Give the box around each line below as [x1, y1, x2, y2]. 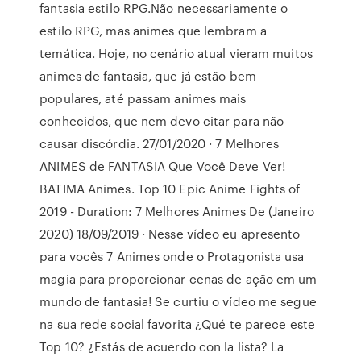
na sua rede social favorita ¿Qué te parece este [39, 315, 315, 333]
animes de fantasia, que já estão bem [39, 67, 256, 85]
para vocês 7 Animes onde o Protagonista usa [39, 247, 305, 265]
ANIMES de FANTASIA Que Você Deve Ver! [39, 157, 285, 175]
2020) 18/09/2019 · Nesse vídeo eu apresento [39, 225, 301, 243]
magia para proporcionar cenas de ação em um [39, 270, 317, 288]
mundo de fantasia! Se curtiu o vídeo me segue [39, 293, 317, 310]
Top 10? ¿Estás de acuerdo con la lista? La [39, 338, 284, 355]
